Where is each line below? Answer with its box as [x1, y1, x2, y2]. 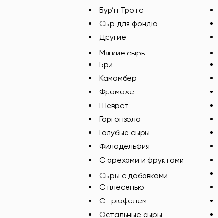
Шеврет [99, 101, 129, 110]
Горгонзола [99, 114, 141, 124]
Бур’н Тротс [99, 5, 143, 15]
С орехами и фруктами [99, 155, 184, 164]
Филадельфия [99, 142, 150, 151]
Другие [99, 33, 126, 42]
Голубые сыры [99, 128, 150, 137]
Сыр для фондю [99, 19, 158, 28]
